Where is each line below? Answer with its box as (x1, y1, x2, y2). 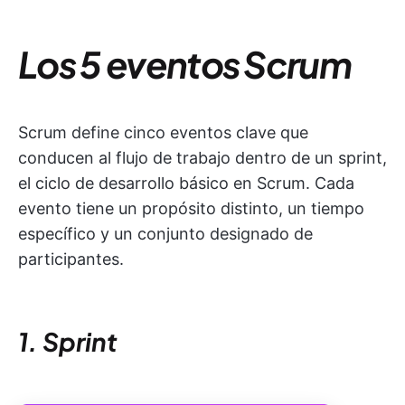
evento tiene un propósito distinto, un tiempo (18, 198, 364, 218)
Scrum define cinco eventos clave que (18, 122, 308, 142)
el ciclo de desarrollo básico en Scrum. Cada (18, 173, 354, 193)
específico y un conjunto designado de (18, 223, 313, 243)
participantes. (18, 249, 124, 268)
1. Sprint (18, 325, 118, 357)
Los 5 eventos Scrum (18, 40, 352, 87)
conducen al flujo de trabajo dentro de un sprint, (18, 147, 387, 167)
